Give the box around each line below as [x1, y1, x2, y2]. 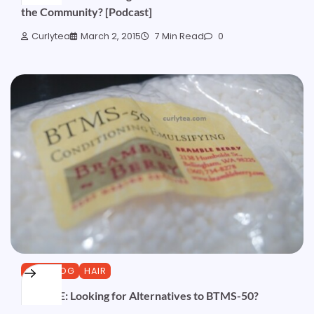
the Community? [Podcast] [21, 5, 152, 19]
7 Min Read [153, 29, 204, 42]
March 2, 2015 [81, 29, 141, 42]
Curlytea [32, 29, 70, 42]
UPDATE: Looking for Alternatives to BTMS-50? [21, 288, 259, 302]
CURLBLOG [26, 265, 74, 278]
